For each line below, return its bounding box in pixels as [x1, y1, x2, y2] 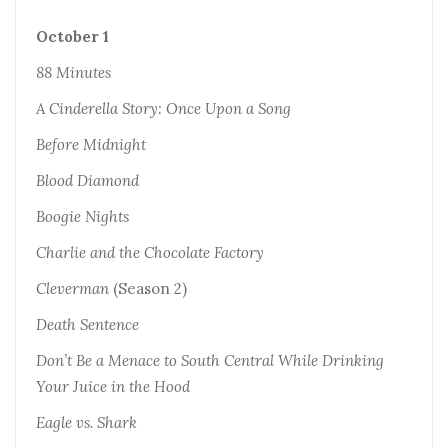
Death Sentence [36, 314, 139, 334]
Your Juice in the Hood [36, 376, 190, 396]
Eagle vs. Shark [36, 412, 137, 432]
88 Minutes [36, 62, 111, 82]
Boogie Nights [36, 206, 129, 226]
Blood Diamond [36, 170, 139, 190]
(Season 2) [109, 278, 187, 298]
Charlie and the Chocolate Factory [36, 242, 264, 262]
